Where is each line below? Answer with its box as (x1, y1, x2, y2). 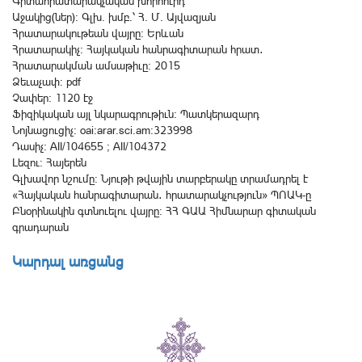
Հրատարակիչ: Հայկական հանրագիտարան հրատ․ (12, 43, 263, 56)
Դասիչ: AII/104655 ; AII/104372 (12, 140, 166, 153)
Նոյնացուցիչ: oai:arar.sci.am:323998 (12, 124, 192, 137)
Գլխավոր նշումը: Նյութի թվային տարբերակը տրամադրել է (12, 172, 308, 185)
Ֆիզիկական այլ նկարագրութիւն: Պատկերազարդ (12, 107, 259, 120)
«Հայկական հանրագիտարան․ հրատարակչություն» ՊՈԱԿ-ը (12, 188, 311, 201)
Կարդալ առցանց (12, 253, 124, 270)
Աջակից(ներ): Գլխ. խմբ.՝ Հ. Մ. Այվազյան (12, 11, 216, 23)
